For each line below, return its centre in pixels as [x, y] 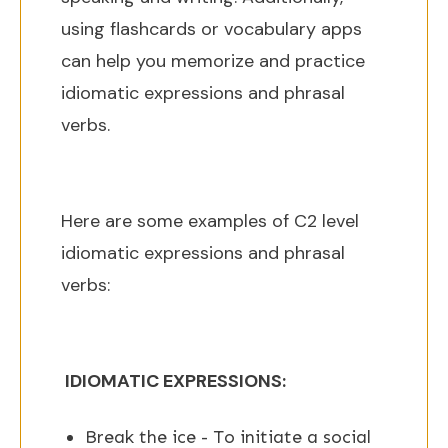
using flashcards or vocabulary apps [211, 29]
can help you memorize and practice [213, 61]
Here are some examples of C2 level [210, 221]
